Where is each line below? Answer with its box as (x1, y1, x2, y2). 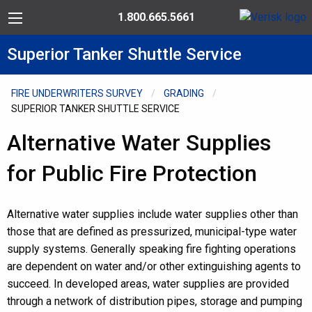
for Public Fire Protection (7, 160, 257, 187)
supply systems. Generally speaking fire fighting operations (7, 242, 296, 256)
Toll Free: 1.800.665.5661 (117, 10, 248, 24)
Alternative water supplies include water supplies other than (7, 208, 298, 221)
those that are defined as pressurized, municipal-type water (7, 225, 297, 238)
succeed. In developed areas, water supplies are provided (7, 277, 289, 290)
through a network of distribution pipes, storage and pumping (7, 295, 302, 308)
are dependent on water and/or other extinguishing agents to (7, 260, 301, 273)
